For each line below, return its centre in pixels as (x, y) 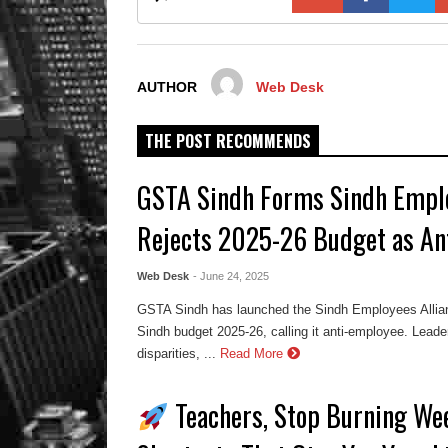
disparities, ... (177, 353)
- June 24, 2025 (231, 276)
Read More (254, 353)
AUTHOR (167, 88)
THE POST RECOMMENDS (228, 141)
